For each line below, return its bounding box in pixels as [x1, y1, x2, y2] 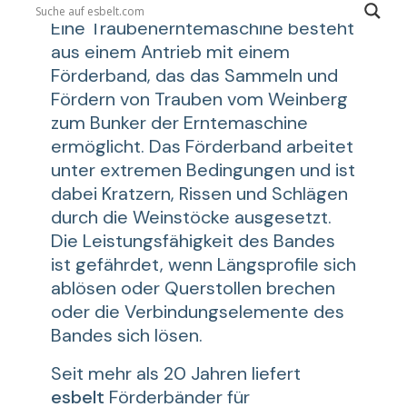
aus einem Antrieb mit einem [51, 40, 290, 64]
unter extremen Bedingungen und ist [51, 158, 355, 182]
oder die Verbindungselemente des [51, 300, 344, 323]
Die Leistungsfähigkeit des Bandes [51, 229, 335, 253]
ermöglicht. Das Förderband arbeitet [51, 134, 353, 158]
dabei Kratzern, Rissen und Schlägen [51, 182, 348, 205]
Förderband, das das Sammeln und [51, 64, 338, 87]
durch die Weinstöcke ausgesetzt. [51, 205, 332, 229]
